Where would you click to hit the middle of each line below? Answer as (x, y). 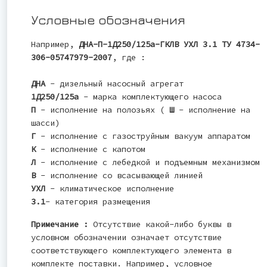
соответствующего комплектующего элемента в (131, 250)
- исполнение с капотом (91, 149)
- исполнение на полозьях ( (103, 109)
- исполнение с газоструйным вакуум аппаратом (145, 136)
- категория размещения (98, 201)
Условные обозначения (108, 19)
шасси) (45, 122)
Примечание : (60, 224)
